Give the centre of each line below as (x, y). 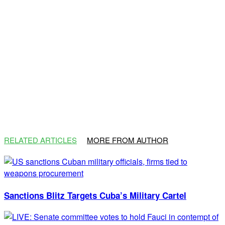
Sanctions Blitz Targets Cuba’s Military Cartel (95, 195)
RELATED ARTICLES (40, 140)
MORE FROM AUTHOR (128, 140)
